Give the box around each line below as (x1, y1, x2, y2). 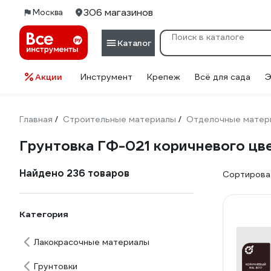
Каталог (117, 37, 151, 48)
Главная (19, 114, 53, 125)
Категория (19, 209, 68, 220)
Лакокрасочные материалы (34, 237, 149, 247)
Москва (33, 7, 63, 18)
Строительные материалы (63, 114, 176, 125)
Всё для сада (195, 71, 250, 82)
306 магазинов (83, 6, 153, 19)
